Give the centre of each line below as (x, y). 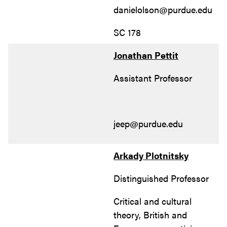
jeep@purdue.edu (148, 123)
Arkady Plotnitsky (151, 155)
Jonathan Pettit (146, 55)
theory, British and (150, 214)
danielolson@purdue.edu (163, 9)
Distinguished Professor (161, 178)
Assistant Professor (153, 78)
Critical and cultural (153, 201)
